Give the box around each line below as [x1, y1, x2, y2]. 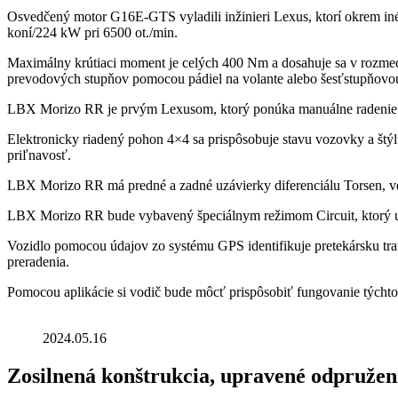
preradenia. [7, 253, 69, 269]
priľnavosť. [7, 147, 71, 163]
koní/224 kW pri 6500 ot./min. [7, 24, 178, 40]
